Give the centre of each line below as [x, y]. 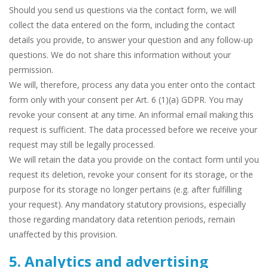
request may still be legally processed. [82, 145]
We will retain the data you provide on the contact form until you [134, 160]
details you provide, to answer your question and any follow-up [131, 40]
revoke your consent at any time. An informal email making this [131, 115]
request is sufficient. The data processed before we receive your [133, 130]
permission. [31, 70]
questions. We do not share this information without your [120, 55]
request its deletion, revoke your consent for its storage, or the [131, 175]
